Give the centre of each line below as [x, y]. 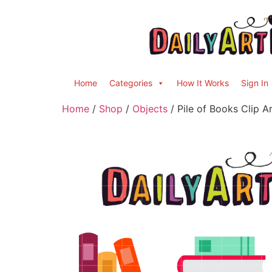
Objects [150, 109]
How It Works [203, 83]
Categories [131, 83]
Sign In [255, 83]
